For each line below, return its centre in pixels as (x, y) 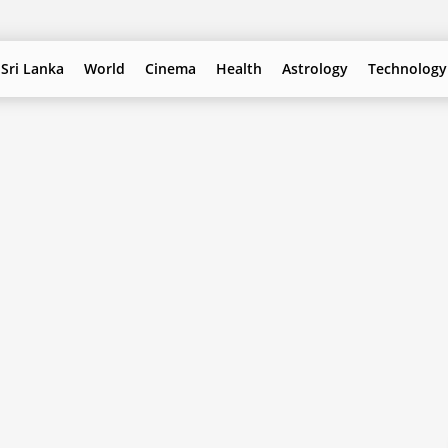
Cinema (170, 68)
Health (238, 68)
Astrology (314, 68)
